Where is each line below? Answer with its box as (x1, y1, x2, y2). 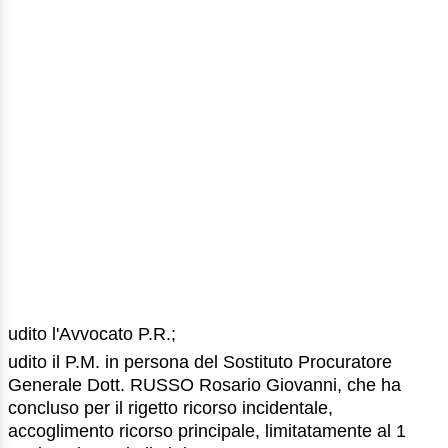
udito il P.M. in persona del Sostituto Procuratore (8, 352, 392, 373)
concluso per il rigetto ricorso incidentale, (8, 398, 333, 419)
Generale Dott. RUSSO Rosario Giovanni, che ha (8, 375, 401, 396)
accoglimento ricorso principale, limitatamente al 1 (8, 421, 406, 442)
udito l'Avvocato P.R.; (8, 323, 176, 344)
